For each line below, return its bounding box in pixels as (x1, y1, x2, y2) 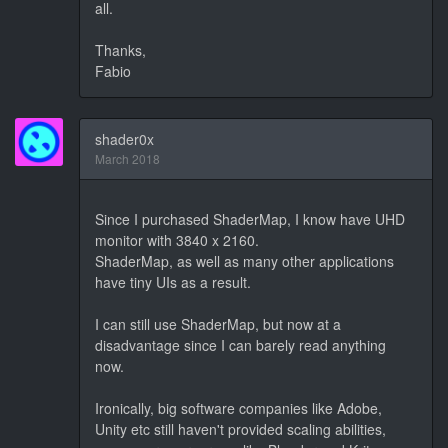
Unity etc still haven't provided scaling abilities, (95, 418, 386, 439)
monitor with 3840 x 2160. (95, 229, 259, 250)
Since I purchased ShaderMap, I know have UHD (95, 208, 405, 229)
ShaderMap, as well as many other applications (95, 250, 394, 271)
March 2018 (95, 149, 160, 167)
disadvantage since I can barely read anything (95, 334, 386, 355)
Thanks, (95, 39, 146, 60)
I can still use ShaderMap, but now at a (95, 313, 341, 334)
